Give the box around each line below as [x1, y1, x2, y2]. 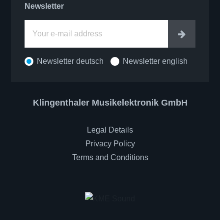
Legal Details [87, 126, 133, 135]
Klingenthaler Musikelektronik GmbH [32, 98, 188, 108]
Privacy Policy [85, 139, 135, 148]
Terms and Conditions [72, 153, 148, 162]
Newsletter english [123, 57, 188, 66]
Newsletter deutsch [37, 57, 104, 66]
